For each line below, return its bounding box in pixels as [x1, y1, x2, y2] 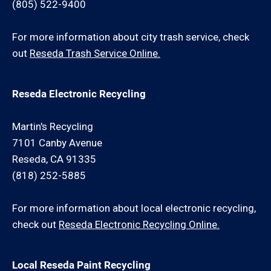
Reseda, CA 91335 [12, 153, 96, 165]
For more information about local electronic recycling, [12, 202, 256, 214]
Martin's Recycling [12, 120, 93, 132]
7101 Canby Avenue [12, 137, 102, 149]
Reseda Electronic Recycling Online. [59, 218, 220, 230]
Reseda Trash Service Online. [30, 47, 160, 59]
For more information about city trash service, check [12, 31, 249, 43]
